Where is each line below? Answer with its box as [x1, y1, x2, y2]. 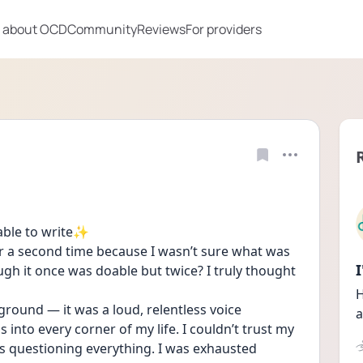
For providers [186, 20, 262, 38]
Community [67, 20, 137, 38]
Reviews [137, 20, 186, 38]
